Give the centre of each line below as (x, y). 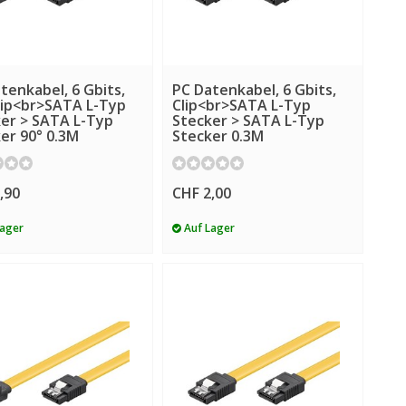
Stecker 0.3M (217, 135)
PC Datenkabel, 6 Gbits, (254, 89)
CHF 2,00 (201, 193)
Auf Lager (208, 228)
